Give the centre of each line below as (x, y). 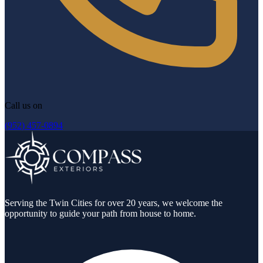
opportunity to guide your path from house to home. (100, 213)
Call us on (23, 105)
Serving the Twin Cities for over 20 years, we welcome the (114, 203)
